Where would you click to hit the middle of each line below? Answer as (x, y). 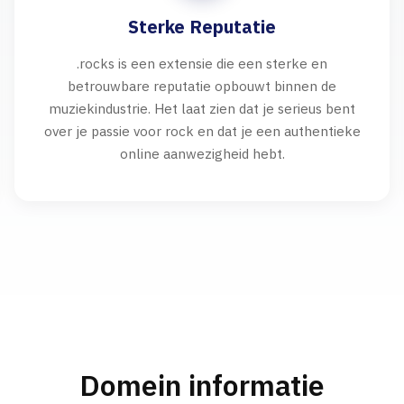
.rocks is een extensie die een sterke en (202, 63)
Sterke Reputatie (202, 27)
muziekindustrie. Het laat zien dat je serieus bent (202, 108)
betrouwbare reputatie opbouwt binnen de (202, 86)
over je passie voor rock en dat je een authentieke (202, 131)
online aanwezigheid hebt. (202, 153)
